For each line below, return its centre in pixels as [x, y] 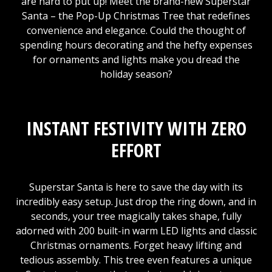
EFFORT [136, 150]
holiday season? [136, 74]
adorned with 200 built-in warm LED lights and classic [136, 230]
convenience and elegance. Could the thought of [136, 30]
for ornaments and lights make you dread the [136, 59]
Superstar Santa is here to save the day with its [136, 187]
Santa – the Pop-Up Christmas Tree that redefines [136, 15]
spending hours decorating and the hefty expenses [136, 45]
